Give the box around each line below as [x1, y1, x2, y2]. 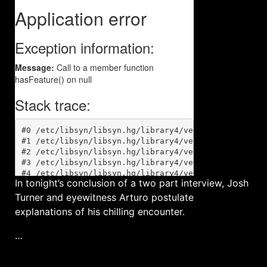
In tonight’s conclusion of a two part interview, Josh [15, 177, 249, 189]
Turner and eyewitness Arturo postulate [15, 191, 194, 203]
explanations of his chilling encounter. [15, 206, 185, 218]
